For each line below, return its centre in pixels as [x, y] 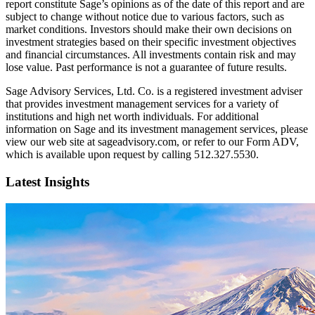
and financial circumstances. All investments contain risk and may [151, 55]
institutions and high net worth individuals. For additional [132, 117]
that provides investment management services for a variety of [142, 104]
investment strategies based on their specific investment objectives [151, 42]
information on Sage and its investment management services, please [157, 129]
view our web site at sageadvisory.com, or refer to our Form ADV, [152, 142]
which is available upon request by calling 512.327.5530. [132, 155]
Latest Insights [47, 181]
